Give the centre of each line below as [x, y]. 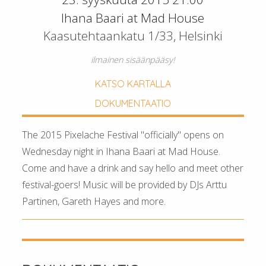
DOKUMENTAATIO [133, 103]
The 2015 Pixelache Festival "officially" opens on [123, 134]
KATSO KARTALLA [133, 84]
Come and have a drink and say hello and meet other [133, 168]
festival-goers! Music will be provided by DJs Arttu [125, 184]
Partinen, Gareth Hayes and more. [94, 201]
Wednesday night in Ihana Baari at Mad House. [121, 151]
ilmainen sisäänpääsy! [133, 60]
